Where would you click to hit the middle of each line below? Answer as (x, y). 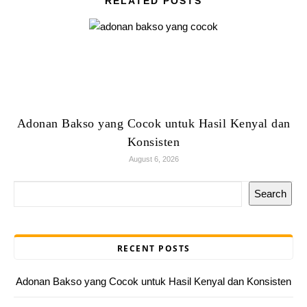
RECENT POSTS (153, 248)
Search (270, 194)
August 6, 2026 (153, 159)
